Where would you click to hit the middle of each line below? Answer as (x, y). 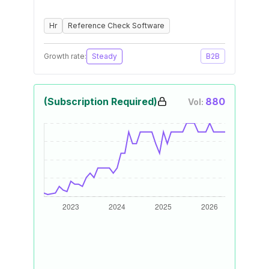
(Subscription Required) (101, 101)
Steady (104, 56)
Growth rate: (65, 56)
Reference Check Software (116, 26)
